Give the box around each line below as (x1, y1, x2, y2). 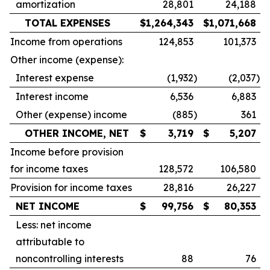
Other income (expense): (10, 54, 124, 66)
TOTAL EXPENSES (25, 17, 110, 29)
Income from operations (10, 36, 122, 48)
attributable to (16, 236, 84, 248)
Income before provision (10, 146, 124, 158)
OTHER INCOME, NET (25, 127, 129, 139)
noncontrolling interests (16, 253, 124, 265)
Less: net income (16, 219, 92, 231)
